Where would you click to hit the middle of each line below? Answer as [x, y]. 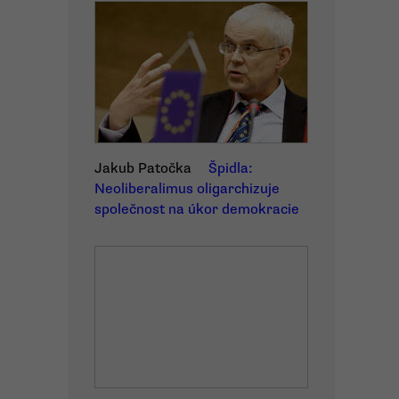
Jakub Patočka [143, 168]
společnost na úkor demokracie [197, 209]
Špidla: [231, 168]
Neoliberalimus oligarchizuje [187, 189]
